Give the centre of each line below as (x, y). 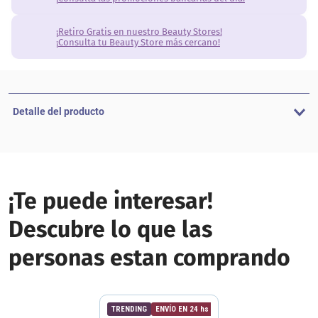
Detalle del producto (59, 111)
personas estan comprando (149, 258)
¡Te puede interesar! (111, 201)
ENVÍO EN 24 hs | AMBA (196, 309)
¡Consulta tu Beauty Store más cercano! (138, 42)
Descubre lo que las (110, 229)
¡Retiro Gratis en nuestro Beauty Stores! (139, 32)
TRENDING (129, 309)
